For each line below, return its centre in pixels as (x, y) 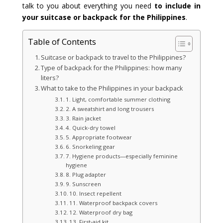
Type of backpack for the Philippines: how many (111, 68)
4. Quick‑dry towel (91, 128)
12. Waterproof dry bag (101, 213)
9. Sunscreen (83, 184)
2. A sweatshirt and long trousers (110, 109)
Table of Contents (62, 42)
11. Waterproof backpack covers (113, 203)
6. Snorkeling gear (90, 147)
